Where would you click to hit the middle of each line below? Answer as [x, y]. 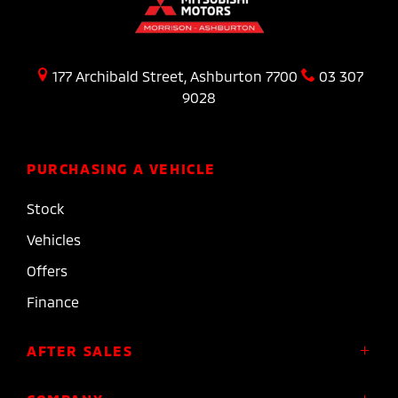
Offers [47, 271]
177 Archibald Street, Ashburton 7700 [175, 76]
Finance [53, 302]
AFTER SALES [80, 351]
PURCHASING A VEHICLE [121, 169]
